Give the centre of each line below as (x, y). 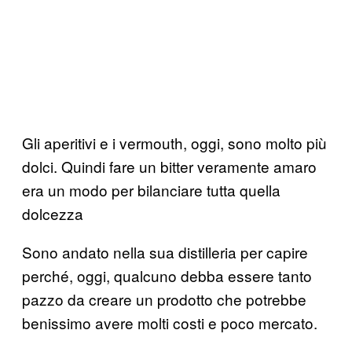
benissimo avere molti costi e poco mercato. (170, 322)
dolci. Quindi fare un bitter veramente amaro (169, 166)
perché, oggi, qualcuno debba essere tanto (167, 275)
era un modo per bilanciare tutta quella (151, 189)
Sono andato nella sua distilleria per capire (165, 251)
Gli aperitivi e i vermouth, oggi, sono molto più (174, 142)
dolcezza (53, 213)
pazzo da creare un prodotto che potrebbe (164, 299)
